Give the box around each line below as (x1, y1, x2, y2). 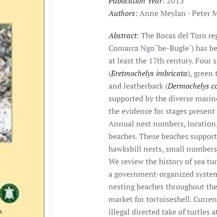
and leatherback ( (108, 80, 168, 91)
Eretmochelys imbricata (111, 68, 188, 78)
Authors (108, 8, 136, 18)
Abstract (108, 30, 137, 41)
